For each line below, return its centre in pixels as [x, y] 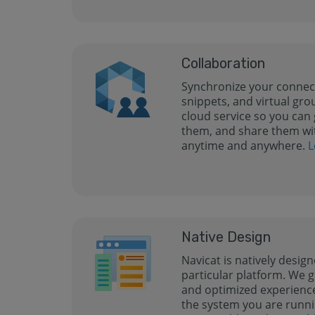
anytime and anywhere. [245, 146]
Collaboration [224, 63]
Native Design [226, 237]
